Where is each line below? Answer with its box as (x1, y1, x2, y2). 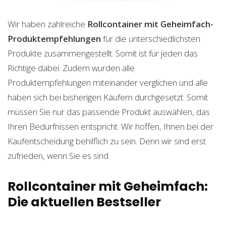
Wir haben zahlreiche (8, 18, 87, 30)
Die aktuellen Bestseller (8, 193, 161, 211)
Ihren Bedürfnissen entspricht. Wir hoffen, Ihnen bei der (8, 121, 213, 132)
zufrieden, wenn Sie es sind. (8, 150, 110, 161)
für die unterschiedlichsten (101, 33, 200, 44)
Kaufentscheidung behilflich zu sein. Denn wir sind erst (8, 135, 206, 147)
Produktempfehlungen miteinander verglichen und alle (8, 77, 208, 88)
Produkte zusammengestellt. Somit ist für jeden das (8, 47, 198, 59)
